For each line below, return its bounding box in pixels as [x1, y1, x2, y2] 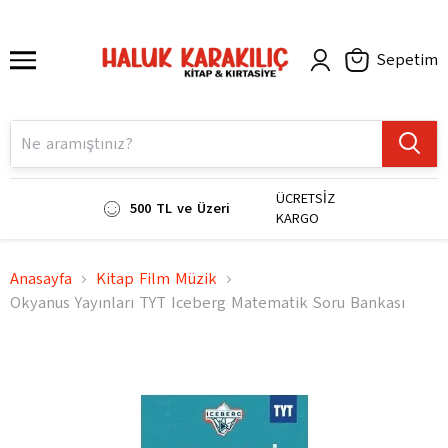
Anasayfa [10, 268, 72, 290]
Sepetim [377, 49, 438, 71]
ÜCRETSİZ [275, 189, 335, 208]
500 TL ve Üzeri [129, 199, 230, 218]
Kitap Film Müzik [96, 268, 217, 290]
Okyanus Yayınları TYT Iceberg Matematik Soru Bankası [10, 292, 405, 314]
